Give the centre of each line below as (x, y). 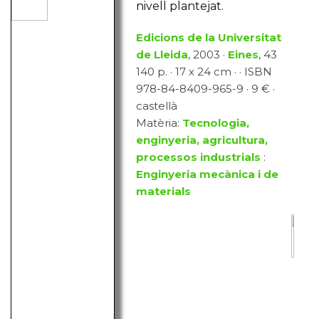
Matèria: (159, 123)
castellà (157, 106)
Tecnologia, (216, 123)
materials (164, 192)
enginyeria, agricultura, (202, 140)
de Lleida (162, 55)
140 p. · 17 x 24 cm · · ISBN (204, 72)
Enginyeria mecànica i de (208, 174)
